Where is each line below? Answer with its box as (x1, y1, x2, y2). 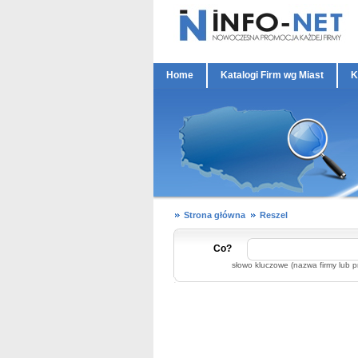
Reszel (260, 210, 288, 220)
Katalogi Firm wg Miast (221, 70, 324, 81)
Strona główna (184, 210, 245, 220)
